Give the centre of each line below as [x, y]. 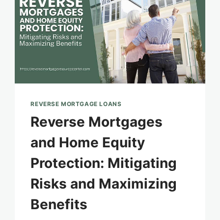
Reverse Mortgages [97, 122]
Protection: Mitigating [104, 163]
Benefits [59, 205]
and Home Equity [88, 143]
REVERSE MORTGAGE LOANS [76, 104]
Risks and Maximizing [104, 184]
